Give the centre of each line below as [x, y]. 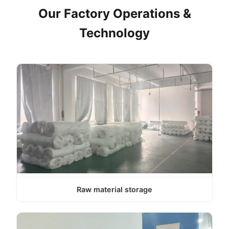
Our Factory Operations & [114, 13]
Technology [114, 33]
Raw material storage [114, 190]
